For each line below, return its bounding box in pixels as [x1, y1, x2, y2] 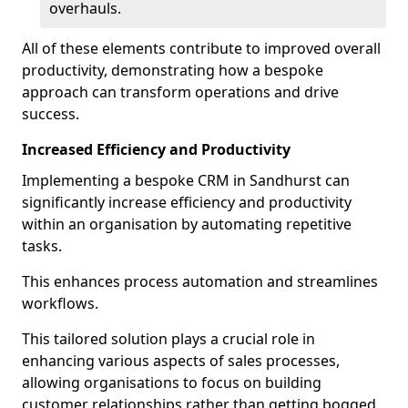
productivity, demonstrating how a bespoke [22, 60, 323, 80]
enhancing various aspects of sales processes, [22, 351, 340, 371]
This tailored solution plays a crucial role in [22, 329, 315, 349]
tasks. [22, 236, 62, 256]
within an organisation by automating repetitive [22, 214, 352, 234]
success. [22, 104, 79, 124]
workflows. [22, 293, 98, 313]
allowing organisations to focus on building [22, 372, 321, 393]
